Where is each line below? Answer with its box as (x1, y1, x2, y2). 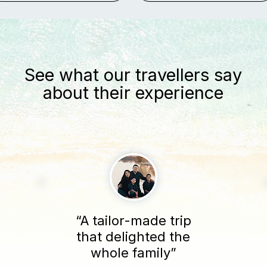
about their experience (43, 82, 223, 103)
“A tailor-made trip (75, 213, 191, 228)
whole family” (90, 245, 176, 260)
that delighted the (76, 229, 191, 244)
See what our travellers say (24, 64, 242, 85)
